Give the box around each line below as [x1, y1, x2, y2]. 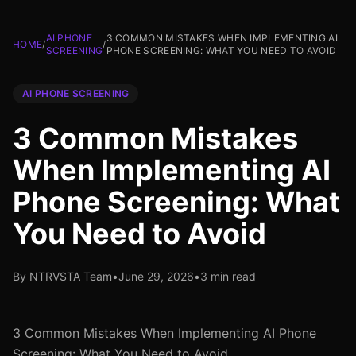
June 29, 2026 [118, 269, 194, 283]
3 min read [200, 269, 256, 283]
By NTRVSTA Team [13, 269, 112, 283]
